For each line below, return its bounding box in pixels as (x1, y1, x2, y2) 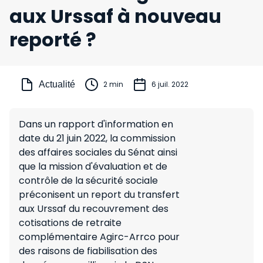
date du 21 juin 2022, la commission (19, 131, 176, 145)
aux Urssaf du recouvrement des (19, 202, 168, 215)
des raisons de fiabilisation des (19, 244, 157, 258)
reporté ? (9, 26, 96, 53)
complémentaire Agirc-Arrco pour (19, 230, 180, 244)
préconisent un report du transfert (19, 188, 180, 201)
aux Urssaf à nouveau (9, 3, 221, 29)
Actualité (39, 79, 75, 89)
